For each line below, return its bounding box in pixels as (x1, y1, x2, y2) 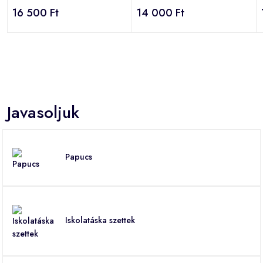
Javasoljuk (7, 100, 79, 124)
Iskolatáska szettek (65, 214, 135, 226)
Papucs (65, 150, 92, 163)
